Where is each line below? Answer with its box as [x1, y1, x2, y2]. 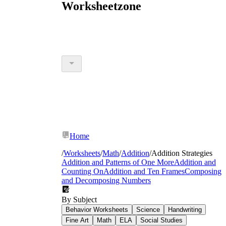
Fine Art [66, 216, 89, 224]
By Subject [62, 195, 97, 204]
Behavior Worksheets [66, 205, 128, 213]
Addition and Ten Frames [103, 166, 185, 176]
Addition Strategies [151, 148, 212, 157]
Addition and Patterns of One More [62, 157, 174, 166]
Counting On [62, 166, 103, 176]
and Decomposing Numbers [62, 176, 151, 185]
